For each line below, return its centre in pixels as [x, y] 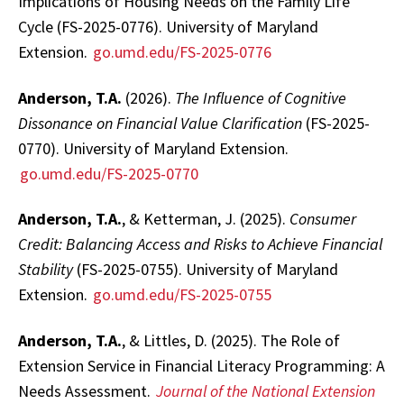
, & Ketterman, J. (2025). [206, 219]
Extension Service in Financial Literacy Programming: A [202, 365]
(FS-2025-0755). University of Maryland [206, 269]
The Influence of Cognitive [261, 97]
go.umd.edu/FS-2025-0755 [182, 294]
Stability [46, 269]
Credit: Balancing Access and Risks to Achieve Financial [200, 244]
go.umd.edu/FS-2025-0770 [109, 173]
